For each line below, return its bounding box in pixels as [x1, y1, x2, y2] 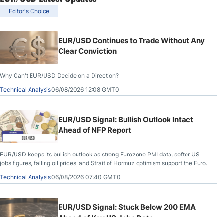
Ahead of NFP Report [58, 125, 131, 135]
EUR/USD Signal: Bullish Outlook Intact [58, 115, 193, 124]
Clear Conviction [58, 46, 117, 56]
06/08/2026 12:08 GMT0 [51, 86, 119, 93]
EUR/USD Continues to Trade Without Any [58, 36, 205, 45]
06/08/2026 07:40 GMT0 [51, 173, 121, 181]
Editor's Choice [9, 7, 49, 15]
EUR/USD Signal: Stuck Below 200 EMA [58, 202, 196, 212]
